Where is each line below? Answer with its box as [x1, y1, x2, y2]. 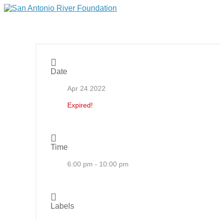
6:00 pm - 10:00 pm [67, 160, 129, 168]
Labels [50, 202, 74, 210]
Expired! [67, 101, 93, 109]
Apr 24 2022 [67, 84, 106, 92]
